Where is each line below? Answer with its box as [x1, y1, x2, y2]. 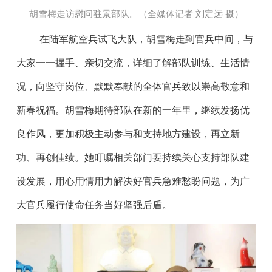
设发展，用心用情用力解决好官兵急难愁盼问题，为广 [16, 176, 250, 187]
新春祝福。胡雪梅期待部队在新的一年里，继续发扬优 [16, 105, 250, 116]
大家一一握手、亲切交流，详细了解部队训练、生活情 [16, 58, 250, 69]
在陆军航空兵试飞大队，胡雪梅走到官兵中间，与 [39, 34, 254, 45]
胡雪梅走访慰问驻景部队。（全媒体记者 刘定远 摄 [29, 9, 234, 19]
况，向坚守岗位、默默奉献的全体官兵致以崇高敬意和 [16, 81, 250, 92]
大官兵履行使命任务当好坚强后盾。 [16, 200, 172, 211]
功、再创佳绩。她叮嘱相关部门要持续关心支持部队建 [16, 152, 250, 163]
